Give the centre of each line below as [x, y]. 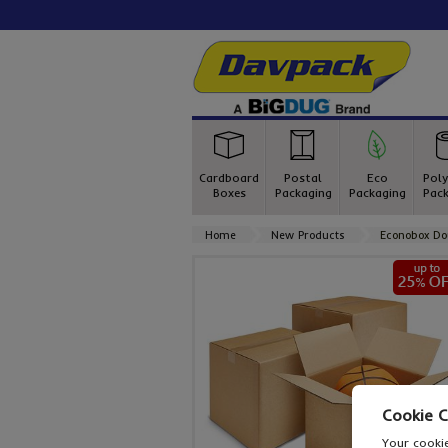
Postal [303, 177]
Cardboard [229, 177]
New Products [308, 235]
